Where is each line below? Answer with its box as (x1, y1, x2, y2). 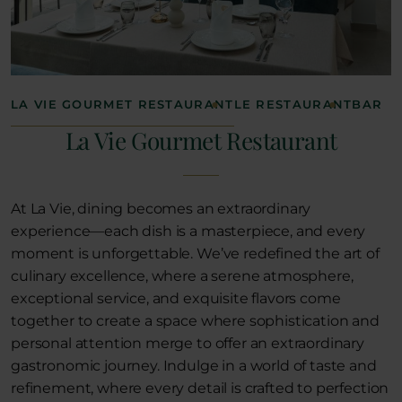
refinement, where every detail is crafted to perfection (11, 380, 389, 397)
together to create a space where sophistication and (11, 312, 380, 329)
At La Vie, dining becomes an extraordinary (11, 200, 311, 217)
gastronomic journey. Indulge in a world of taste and (11, 357, 377, 374)
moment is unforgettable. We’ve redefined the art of (11, 245, 380, 262)
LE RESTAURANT (233, 97, 353, 111)
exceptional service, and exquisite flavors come (11, 290, 341, 307)
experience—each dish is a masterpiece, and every (11, 223, 366, 240)
